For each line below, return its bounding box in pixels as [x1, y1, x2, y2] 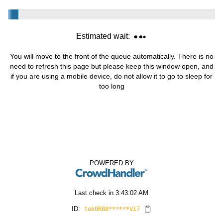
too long [99, 82, 124, 91]
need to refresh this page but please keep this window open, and [9, 62, 214, 71]
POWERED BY [89, 159, 134, 167]
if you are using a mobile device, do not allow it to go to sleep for [10, 72, 213, 81]
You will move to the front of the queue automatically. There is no [9, 52, 214, 61]
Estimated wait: [76, 32, 132, 41]
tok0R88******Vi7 [84, 205, 140, 213]
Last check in [75, 189, 115, 197]
